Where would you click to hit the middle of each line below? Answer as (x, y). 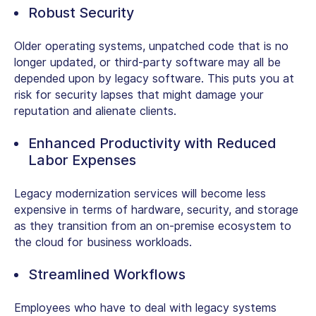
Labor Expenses (82, 160)
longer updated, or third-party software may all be (147, 63)
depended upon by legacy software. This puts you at (154, 79)
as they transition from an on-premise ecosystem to (153, 226)
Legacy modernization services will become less (140, 194)
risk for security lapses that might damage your (139, 95)
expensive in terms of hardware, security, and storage (156, 210)
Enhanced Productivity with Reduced (152, 144)
